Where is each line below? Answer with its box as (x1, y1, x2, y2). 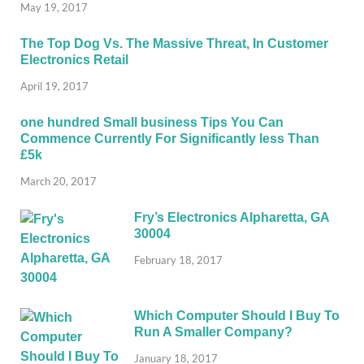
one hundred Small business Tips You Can (20, 115, 284, 129)
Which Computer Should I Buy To (134, 308, 340, 323)
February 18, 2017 (134, 253, 223, 266)
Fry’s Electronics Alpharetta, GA (134, 210, 329, 224)
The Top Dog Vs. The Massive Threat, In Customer (20, 37, 328, 51)
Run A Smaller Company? (134, 324, 292, 339)
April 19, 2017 (20, 79, 89, 93)
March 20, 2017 (20, 174, 97, 188)
